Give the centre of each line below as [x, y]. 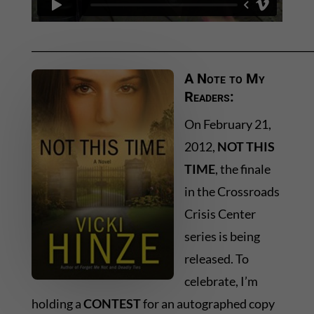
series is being [222, 237]
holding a [57, 304]
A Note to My [224, 79]
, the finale [243, 169]
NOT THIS [246, 147]
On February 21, [227, 124]
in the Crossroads [232, 192]
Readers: [209, 97]
